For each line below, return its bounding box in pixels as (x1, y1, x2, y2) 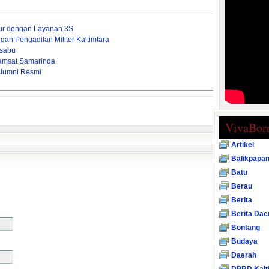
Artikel (231, 141, 254, 149)
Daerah (231, 251, 256, 259)
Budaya (231, 237, 258, 246)
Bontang (231, 223, 260, 232)
